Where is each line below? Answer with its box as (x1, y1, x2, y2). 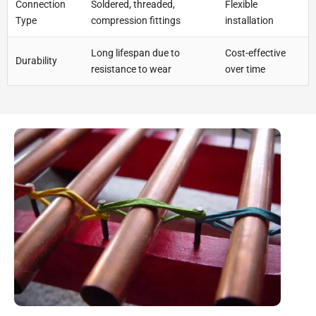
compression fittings (91, 15, 181, 27)
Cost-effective (225, 47, 286, 59)
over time (225, 63, 265, 75)
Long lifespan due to (91, 47, 180, 59)
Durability (16, 55, 57, 67)
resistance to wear (91, 63, 171, 75)
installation (225, 15, 274, 27)
